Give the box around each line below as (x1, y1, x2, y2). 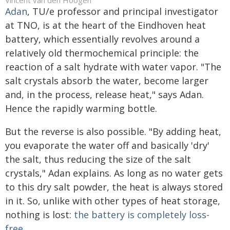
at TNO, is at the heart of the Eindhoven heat (5, 19, 206, 31)
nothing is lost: (5, 208, 74, 221)
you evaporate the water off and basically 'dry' (5, 139, 209, 151)
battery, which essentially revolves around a (5, 33, 200, 45)
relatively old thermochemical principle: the (5, 47, 199, 59)
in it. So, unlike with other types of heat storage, (5, 195, 220, 207)
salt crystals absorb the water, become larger (5, 74, 208, 87)
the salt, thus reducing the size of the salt (5, 153, 191, 165)
